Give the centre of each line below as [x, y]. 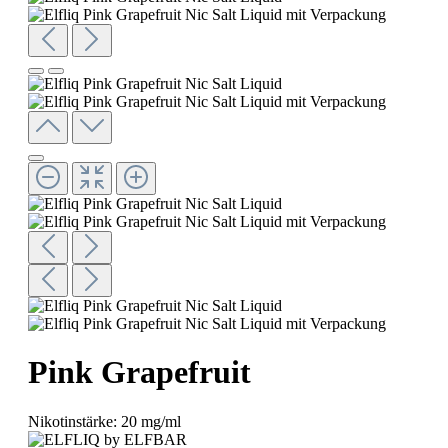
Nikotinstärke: [74, 421]
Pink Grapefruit [139, 372]
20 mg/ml [151, 421]
